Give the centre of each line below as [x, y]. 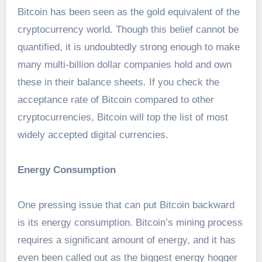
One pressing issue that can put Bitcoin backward [126, 205]
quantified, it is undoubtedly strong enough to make [128, 47]
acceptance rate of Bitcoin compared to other [116, 100]
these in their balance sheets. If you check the [118, 82]
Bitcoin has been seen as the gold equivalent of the [128, 12]
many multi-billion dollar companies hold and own [124, 65]
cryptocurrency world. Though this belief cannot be [128, 30]
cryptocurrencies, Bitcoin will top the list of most [123, 118]
